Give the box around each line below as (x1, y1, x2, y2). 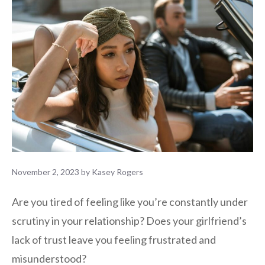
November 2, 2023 (12, 167, 79, 177)
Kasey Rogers (92, 167, 143, 177)
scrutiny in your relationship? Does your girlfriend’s (12, 214, 247, 228)
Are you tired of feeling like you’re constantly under (12, 195, 248, 209)
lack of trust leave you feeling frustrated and (12, 233, 216, 247)
